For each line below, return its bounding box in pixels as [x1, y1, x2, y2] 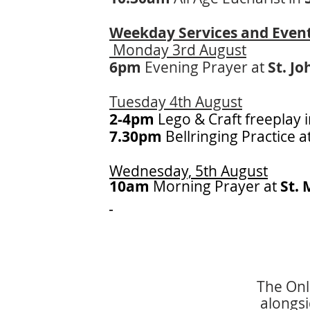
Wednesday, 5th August [109, 161, 268, 181]
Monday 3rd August [109, 40, 246, 60]
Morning [149, 176, 215, 196]
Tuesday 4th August [109, 92, 242, 111]
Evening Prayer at [145, 57, 268, 77]
